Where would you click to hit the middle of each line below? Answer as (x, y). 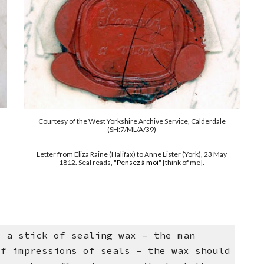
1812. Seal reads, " (88, 163)
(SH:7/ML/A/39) (132, 130)
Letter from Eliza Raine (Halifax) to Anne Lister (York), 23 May (132, 154)
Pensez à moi (138, 163)
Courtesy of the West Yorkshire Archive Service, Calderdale (132, 121)
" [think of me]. (182, 163)
